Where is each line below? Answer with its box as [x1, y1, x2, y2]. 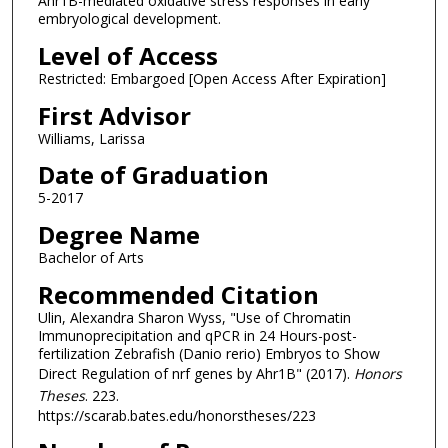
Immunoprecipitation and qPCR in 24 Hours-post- [37, 325, 357, 345]
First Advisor [37, 98, 191, 132]
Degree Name [37, 217, 200, 251]
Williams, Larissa [37, 128, 145, 148]
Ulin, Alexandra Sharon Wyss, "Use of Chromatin [37, 307, 351, 327]
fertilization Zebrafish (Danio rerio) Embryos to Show [37, 343, 380, 363]
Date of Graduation [37, 158, 269, 192]
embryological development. [37, 9, 221, 29]
